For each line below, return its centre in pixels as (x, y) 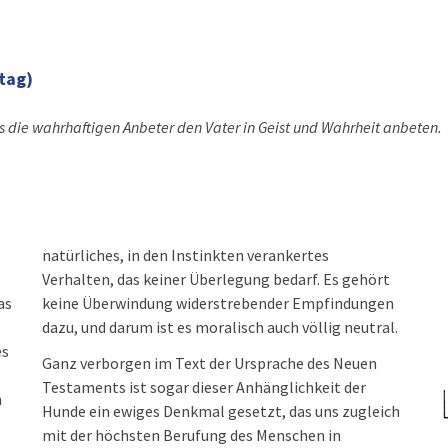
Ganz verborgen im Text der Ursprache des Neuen (210, 363)
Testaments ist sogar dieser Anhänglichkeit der (204, 387)
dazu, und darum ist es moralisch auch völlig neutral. (220, 327)
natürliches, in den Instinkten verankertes (186, 255)
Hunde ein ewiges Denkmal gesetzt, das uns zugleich (221, 411)
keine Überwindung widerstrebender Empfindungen (218, 303)
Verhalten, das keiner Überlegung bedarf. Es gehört (216, 279)
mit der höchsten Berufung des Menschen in (192, 435)
